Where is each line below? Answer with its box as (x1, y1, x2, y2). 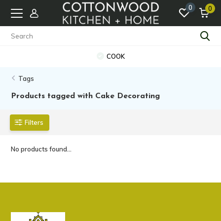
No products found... (11, 145, 72, 153)
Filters (25, 118, 44, 126)
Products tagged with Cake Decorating (11, 92, 160, 100)
